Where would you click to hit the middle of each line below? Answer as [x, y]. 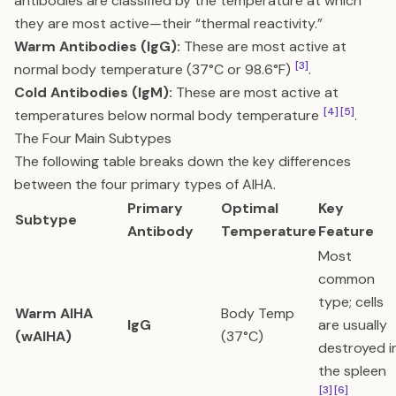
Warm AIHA [54, 313]
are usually [353, 325]
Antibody [160, 231]
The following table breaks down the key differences [183, 161]
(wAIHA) [43, 336]
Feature [346, 231]
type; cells [351, 302]
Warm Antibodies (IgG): [97, 46]
